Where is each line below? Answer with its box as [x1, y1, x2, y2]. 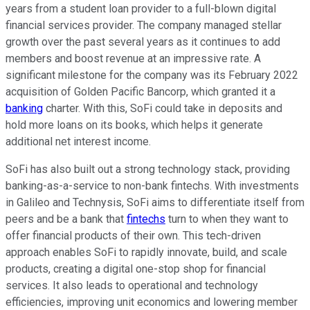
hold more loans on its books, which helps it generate [6, 118, 263, 132]
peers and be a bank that [6, 212, 127, 226]
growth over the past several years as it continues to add [6, 35, 280, 49]
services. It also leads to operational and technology [6, 279, 258, 293]
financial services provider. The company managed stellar [6, 19, 282, 33]
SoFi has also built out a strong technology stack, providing [6, 163, 290, 176]
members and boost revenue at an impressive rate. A [6, 52, 261, 66]
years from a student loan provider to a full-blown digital [6, 2, 276, 16]
